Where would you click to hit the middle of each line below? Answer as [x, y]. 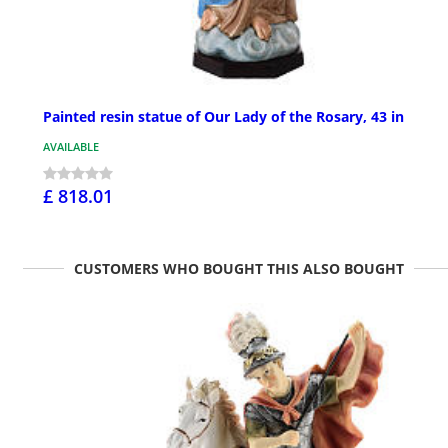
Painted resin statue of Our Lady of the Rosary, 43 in [223, 116]
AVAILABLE [71, 146]
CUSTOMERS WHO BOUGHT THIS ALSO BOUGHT [239, 268]
